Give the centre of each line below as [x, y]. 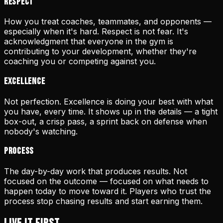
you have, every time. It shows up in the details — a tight [111, 111]
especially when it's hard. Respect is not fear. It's [96, 32]
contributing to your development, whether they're [100, 52]
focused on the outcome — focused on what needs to [106, 181]
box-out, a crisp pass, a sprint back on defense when [106, 121]
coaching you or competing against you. [80, 61]
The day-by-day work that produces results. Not [96, 171]
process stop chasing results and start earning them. [103, 201]
